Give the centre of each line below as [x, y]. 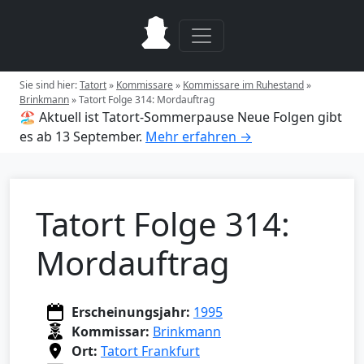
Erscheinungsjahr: [131, 312]
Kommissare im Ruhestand [243, 85]
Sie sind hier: [50, 85]
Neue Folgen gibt [290, 117]
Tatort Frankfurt [150, 351]
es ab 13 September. [81, 136]
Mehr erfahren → [199, 136]
